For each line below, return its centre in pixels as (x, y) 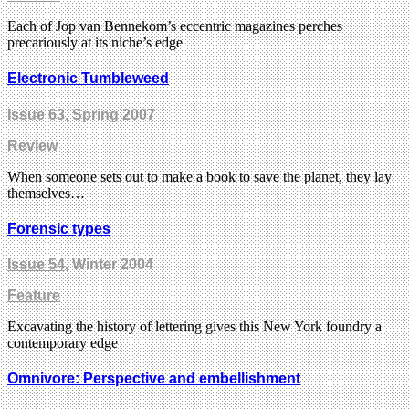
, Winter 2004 (109, 265)
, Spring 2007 (110, 114)
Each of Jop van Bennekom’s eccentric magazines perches (175, 26)
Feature (34, 296)
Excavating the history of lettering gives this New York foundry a (194, 327)
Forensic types (59, 228)
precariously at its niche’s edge (95, 43)
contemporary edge (63, 343)
